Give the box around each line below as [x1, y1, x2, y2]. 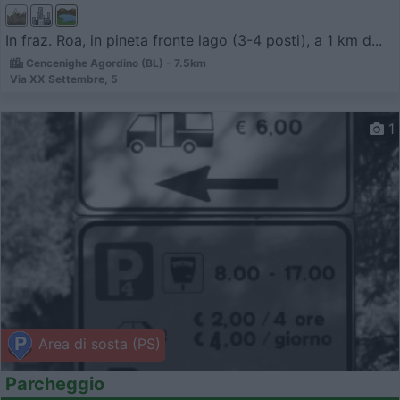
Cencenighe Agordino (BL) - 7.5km [23, 55, 206, 70]
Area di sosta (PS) [34, 335, 161, 354]
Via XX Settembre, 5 [10, 71, 118, 86]
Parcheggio [5, 372, 104, 395]
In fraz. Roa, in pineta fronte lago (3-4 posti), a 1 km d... [5, 30, 382, 49]
